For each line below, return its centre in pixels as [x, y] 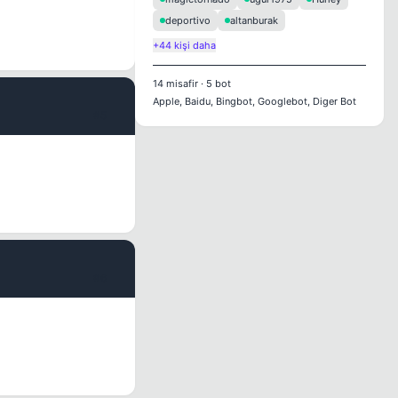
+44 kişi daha [184, 45]
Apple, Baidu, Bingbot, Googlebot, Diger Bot [255, 101]
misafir [181, 84]
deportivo [188, 20]
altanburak [254, 20]
